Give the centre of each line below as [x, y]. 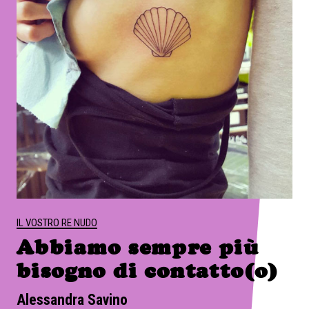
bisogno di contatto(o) [148, 270]
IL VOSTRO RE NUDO [57, 222]
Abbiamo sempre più [138, 247]
